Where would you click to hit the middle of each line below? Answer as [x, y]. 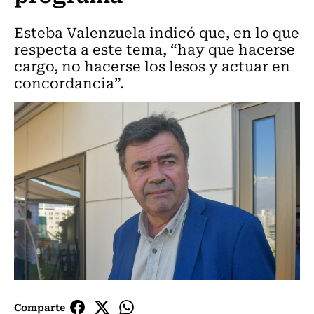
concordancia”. [69, 82]
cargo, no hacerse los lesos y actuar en [152, 66]
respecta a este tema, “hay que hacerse [155, 49]
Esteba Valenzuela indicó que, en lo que [157, 32]
